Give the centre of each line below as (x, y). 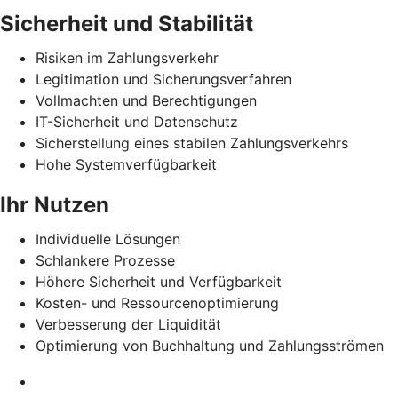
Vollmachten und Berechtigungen (146, 100)
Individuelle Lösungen (108, 239)
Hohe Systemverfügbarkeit (126, 164)
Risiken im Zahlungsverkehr (127, 57)
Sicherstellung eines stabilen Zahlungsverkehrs (192, 143)
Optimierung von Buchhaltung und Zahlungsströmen (210, 345)
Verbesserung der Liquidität (128, 324)
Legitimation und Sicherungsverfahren (163, 79)
